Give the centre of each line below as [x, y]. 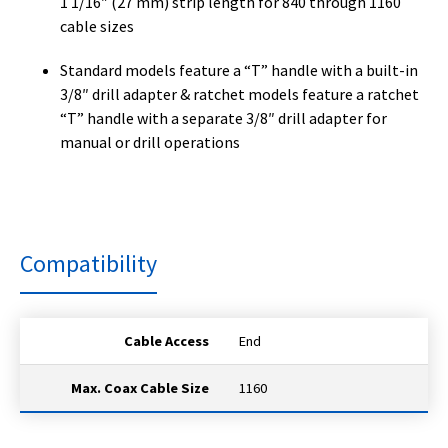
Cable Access [166, 340]
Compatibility [88, 263]
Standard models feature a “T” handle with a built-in [239, 69]
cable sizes [97, 25]
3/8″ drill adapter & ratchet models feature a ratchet [239, 93]
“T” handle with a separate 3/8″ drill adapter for [223, 117]
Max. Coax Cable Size [140, 387]
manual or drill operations [150, 141]
